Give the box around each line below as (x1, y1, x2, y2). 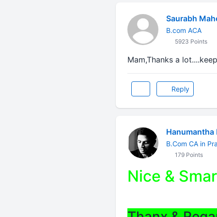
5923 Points (173, 37, 207, 45)
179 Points (173, 151, 203, 158)
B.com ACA (166, 26, 201, 34)
